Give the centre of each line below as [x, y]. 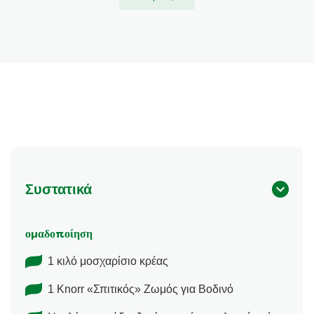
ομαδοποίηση [59, 235]
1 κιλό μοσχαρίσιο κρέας [108, 261]
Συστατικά [59, 190]
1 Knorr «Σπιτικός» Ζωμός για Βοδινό [141, 289]
